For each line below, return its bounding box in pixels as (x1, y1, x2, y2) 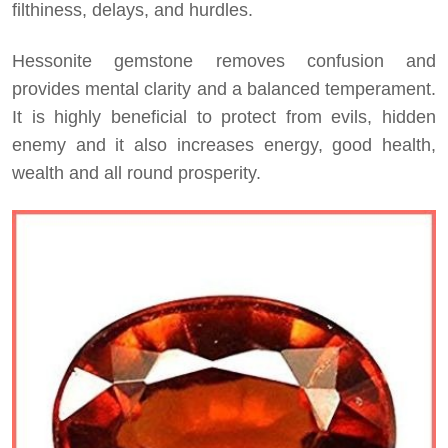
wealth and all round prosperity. (12, 162, 261, 183)
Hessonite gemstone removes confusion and (12, 50, 436, 71)
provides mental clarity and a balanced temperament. (12, 78, 436, 99)
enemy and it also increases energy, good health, (12, 134, 436, 155)
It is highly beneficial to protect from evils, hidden (12, 106, 436, 127)
